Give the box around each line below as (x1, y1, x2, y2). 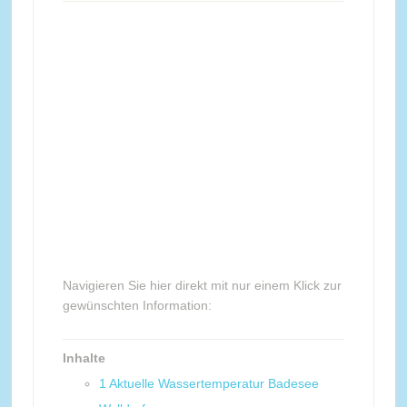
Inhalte (62, 351, 105, 365)
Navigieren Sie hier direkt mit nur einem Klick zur (62, 278, 342, 293)
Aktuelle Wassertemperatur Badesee (108, 376, 319, 391)
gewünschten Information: (62, 298, 212, 313)
